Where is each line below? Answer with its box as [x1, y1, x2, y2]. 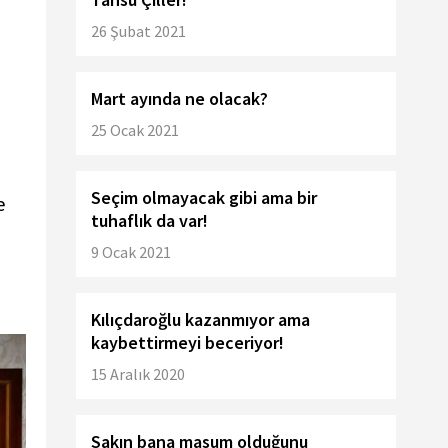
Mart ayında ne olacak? [91, 87, 268, 110]
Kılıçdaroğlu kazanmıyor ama [91, 308, 310, 331]
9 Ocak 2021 [91, 242, 171, 262]
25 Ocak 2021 [91, 120, 179, 140]
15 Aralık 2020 [91, 364, 185, 384]
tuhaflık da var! [91, 209, 208, 232]
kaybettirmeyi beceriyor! [91, 331, 284, 354]
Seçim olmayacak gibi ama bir [91, 186, 317, 209]
